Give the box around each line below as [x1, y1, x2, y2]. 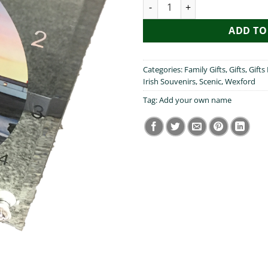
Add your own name [159, 95, 232, 105]
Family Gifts [184, 64, 226, 75]
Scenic [199, 76, 221, 87]
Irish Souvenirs [143, 76, 196, 87]
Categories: [143, 64, 184, 75]
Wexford [225, 76, 255, 87]
